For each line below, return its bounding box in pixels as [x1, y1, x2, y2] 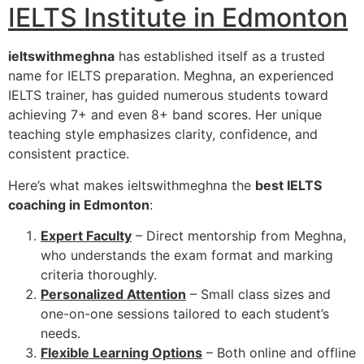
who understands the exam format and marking [41, 246, 333, 263]
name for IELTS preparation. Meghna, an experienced [8, 67, 334, 84]
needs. [41, 324, 80, 341]
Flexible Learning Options [41, 344, 202, 361]
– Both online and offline [202, 344, 356, 361]
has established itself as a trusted [115, 48, 325, 65]
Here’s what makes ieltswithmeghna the [8, 176, 255, 193]
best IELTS [255, 176, 322, 193]
